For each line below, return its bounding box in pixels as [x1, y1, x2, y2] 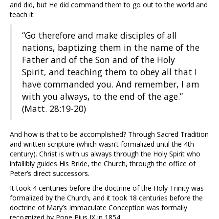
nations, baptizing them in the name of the [22, 42, 199, 54]
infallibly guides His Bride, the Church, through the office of [10, 159, 196, 169]
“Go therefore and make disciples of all [22, 29, 177, 42]
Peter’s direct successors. [10, 169, 89, 178]
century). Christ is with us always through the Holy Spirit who [10, 149, 200, 159]
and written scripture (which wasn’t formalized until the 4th [10, 139, 194, 149]
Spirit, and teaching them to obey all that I [22, 66, 197, 78]
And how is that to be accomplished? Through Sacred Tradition [10, 130, 209, 139]
